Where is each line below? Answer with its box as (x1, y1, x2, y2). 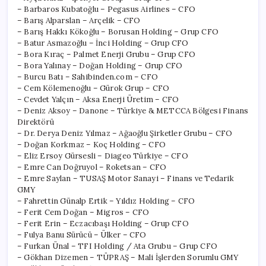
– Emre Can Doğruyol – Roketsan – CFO (17, 161, 167, 172)
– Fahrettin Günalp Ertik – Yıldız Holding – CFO (17, 195, 195, 206)
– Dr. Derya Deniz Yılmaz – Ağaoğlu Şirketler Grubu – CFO (17, 128, 233, 138)
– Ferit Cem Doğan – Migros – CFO (17, 207, 150, 217)
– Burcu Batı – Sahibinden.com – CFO (17, 71, 158, 82)
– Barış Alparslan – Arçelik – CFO (17, 15, 141, 26)
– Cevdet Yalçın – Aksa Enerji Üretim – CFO (17, 94, 179, 104)
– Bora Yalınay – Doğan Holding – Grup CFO (17, 60, 183, 71)
